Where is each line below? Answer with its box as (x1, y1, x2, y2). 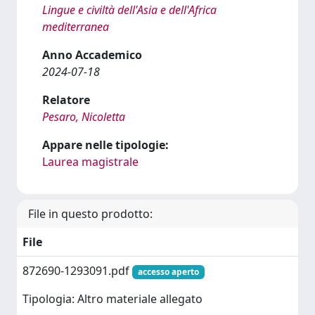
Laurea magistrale (42, 154, 139, 169)
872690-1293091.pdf (22, 263, 132, 278)
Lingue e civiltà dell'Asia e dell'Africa (42, 2, 217, 18)
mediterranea (42, 19, 109, 34)
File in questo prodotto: (28, 206, 153, 221)
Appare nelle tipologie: (42, 137, 169, 153)
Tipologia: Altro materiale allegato (22, 291, 202, 307)
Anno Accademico (42, 47, 142, 63)
